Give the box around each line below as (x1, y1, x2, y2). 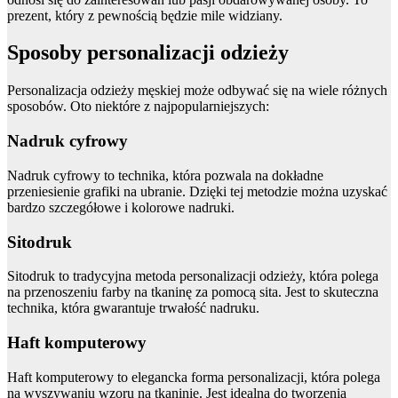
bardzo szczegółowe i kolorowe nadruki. (7, 199, 235, 215)
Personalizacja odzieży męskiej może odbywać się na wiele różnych (7, 83, 387, 99)
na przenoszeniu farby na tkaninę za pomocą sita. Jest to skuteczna (7, 284, 378, 300)
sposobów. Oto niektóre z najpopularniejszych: (7, 99, 269, 115)
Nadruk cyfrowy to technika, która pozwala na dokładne (7, 167, 323, 183)
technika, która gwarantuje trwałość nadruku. (7, 300, 259, 316)
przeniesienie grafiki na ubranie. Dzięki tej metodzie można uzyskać (7, 183, 387, 199)
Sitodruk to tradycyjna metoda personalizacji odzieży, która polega (7, 268, 378, 284)
